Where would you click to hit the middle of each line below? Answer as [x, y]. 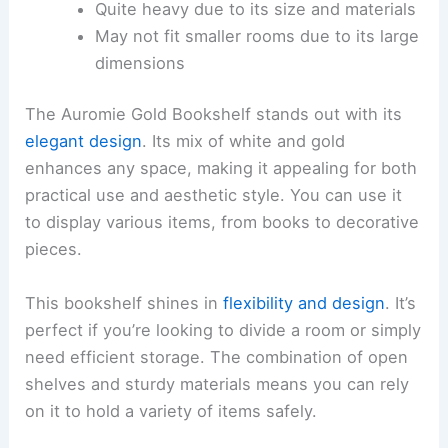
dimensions [139, 62]
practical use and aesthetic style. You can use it [214, 195]
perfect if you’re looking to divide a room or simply [223, 329]
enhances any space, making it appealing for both [221, 168]
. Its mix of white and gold [244, 141]
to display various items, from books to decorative [222, 222]
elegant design [84, 141]
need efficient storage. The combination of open [217, 356]
